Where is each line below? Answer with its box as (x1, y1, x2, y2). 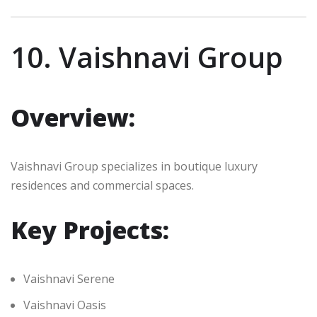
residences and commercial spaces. (11, 178, 194, 194)
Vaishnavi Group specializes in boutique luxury (11, 158, 258, 175)
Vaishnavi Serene (23, 271, 115, 287)
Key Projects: (11, 214, 169, 247)
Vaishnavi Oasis (23, 297, 106, 313)
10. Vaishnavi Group (11, 38, 283, 77)
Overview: (11, 101, 135, 134)
